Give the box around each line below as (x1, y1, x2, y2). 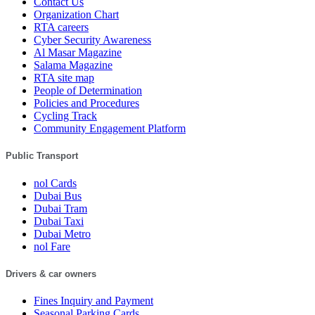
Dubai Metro (34, 227, 91, 240)
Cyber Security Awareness (34, 34, 151, 46)
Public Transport (6, 150, 78, 162)
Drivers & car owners (6, 268, 96, 279)
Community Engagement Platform (34, 122, 186, 135)
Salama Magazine (34, 59, 112, 72)
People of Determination (34, 84, 142, 97)
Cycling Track (34, 110, 97, 122)
